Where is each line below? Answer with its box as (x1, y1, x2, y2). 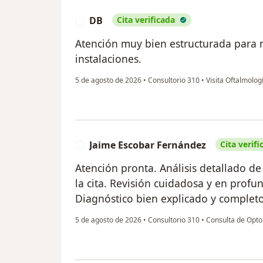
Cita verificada (117, 14, 175, 25)
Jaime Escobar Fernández (89, 138, 206, 151)
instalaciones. (75, 51, 141, 66)
